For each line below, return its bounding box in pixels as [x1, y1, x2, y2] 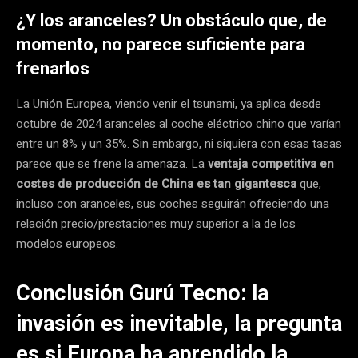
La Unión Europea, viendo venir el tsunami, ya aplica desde [16, 94, 321, 113]
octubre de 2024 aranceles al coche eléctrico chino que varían [16, 114, 341, 133]
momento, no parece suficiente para [16, 34, 305, 54]
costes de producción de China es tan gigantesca [16, 174, 296, 193]
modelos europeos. [16, 234, 118, 253]
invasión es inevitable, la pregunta [16, 310, 342, 336]
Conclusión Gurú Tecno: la [16, 280, 268, 306]
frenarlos [16, 58, 89, 78]
